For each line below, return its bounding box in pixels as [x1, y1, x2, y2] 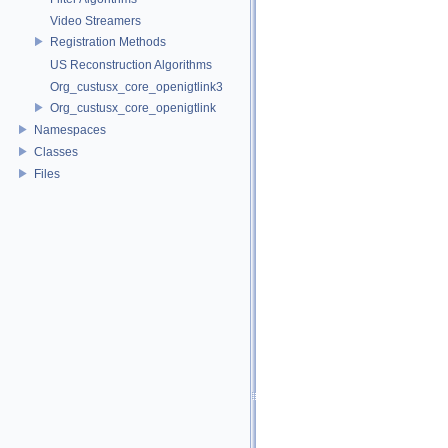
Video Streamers [50, 14, 141, 28]
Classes [34, 144, 78, 159]
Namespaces [34, 122, 106, 137]
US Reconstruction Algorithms [50, 58, 212, 72]
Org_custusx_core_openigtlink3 [50, 80, 223, 94]
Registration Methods [50, 34, 166, 49]
